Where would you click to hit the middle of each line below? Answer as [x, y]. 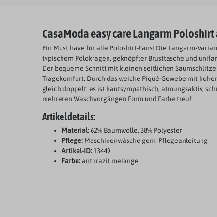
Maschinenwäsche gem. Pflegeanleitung [145, 141]
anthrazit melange [110, 161]
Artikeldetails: [69, 116]
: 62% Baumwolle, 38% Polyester [135, 131]
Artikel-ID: [77, 151]
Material [75, 131]
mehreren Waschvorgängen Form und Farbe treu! [117, 99]
